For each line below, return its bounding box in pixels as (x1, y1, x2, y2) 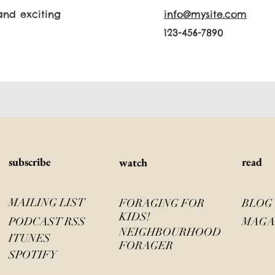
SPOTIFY (9, 248, 57, 261)
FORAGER (119, 239, 173, 252)
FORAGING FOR (119, 196, 204, 210)
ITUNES (9, 231, 50, 245)
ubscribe (12, 155, 51, 169)
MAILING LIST (9, 196, 85, 209)
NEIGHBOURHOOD (119, 225, 221, 239)
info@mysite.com (164, 8, 247, 20)
